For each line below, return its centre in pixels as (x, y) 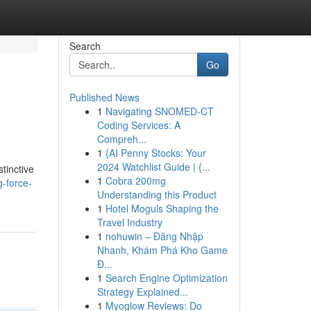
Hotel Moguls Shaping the (162, 208)
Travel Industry (129, 222)
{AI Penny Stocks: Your (155, 153)
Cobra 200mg (135, 180)
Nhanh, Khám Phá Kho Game (162, 250)
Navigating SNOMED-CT (159, 111)
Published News (104, 97)
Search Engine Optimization (166, 278)
